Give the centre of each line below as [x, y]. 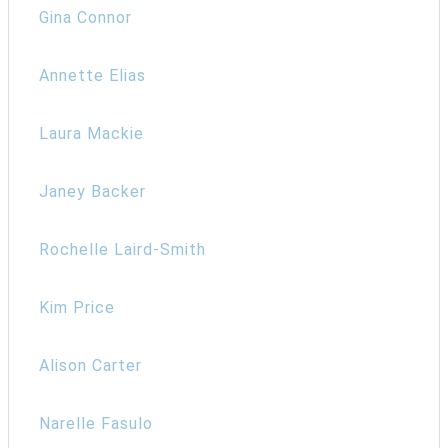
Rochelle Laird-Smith [122, 249]
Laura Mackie [91, 133]
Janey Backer [92, 191]
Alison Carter [90, 365]
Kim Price [77, 307]
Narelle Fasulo [96, 423]
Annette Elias [92, 75]
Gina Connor [85, 17]
